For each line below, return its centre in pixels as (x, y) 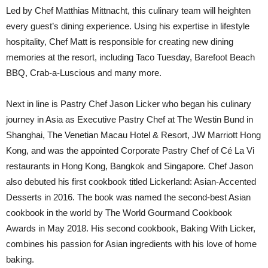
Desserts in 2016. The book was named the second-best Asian (128, 197)
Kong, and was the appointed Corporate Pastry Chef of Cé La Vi (130, 151)
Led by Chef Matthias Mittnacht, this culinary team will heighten (128, 11)
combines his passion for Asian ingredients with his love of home (131, 244)
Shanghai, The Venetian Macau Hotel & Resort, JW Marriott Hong (133, 135)
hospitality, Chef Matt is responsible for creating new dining (120, 42)
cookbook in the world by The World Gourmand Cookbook (119, 213)
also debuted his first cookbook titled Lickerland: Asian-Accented (131, 182)
